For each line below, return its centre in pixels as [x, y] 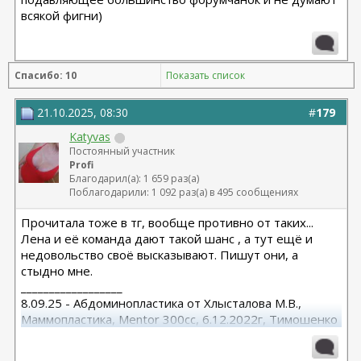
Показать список [206, 75]
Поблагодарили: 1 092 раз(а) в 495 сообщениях [184, 192]
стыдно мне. [57, 271]
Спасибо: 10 [46, 75]
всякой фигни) [62, 15]
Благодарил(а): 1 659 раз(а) [135, 178]
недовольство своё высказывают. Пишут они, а [160, 255]
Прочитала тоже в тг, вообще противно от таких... [168, 222]
